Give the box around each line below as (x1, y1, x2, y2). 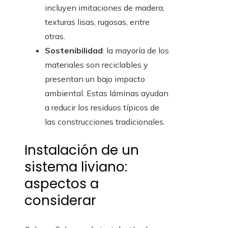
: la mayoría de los (103, 45, 169, 56)
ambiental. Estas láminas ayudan (45, 88, 168, 99)
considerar (24, 191, 96, 210)
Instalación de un (24, 141, 139, 160)
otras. (45, 31, 65, 42)
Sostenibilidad (45, 45, 103, 56)
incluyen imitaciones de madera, (45, 3, 164, 13)
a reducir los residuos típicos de (45, 102, 159, 113)
